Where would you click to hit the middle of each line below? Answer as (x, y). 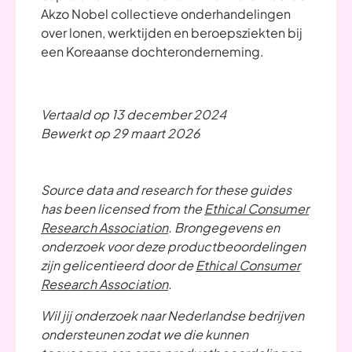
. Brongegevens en (224, 227)
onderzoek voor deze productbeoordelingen (173, 246)
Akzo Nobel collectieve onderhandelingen (166, 13)
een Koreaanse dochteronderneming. (152, 51)
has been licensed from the (123, 208)
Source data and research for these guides (166, 189)
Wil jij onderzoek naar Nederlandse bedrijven (172, 315)
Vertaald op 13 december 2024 (134, 114)
